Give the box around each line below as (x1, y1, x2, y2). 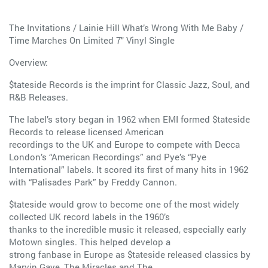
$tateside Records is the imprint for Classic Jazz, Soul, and (9, 78, 250, 90)
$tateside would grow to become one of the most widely (9, 198, 239, 210)
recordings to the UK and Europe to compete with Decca (9, 138, 240, 150)
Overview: (9, 56, 48, 68)
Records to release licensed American (9, 126, 164, 138)
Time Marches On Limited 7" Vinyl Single (9, 34, 175, 46)
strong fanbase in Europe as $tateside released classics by (9, 248, 251, 260)
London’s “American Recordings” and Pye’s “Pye (9, 151, 206, 163)
